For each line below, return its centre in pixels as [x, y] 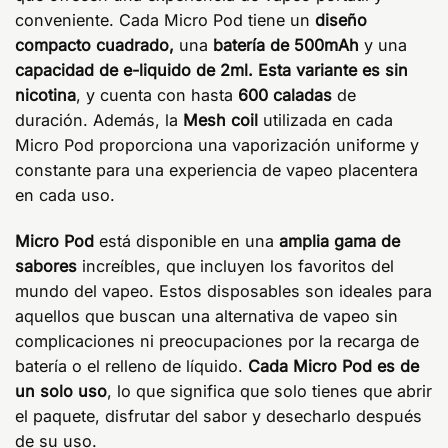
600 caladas [287, 94]
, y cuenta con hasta [157, 94]
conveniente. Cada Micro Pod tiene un [165, 19]
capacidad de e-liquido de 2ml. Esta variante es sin [211, 69]
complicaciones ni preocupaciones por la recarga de [217, 340]
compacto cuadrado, [94, 44]
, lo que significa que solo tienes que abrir [269, 390]
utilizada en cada [325, 119]
